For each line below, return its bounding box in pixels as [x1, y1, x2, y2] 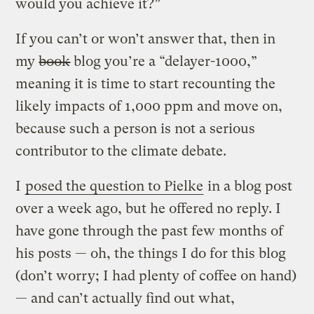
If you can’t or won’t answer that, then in [15, 30, 276, 47]
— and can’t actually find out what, [15, 289, 235, 306]
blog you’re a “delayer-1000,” [70, 53, 258, 69]
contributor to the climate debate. [15, 142, 227, 159]
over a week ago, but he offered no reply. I [15, 200, 282, 217]
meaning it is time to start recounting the [15, 75, 276, 92]
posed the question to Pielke [25, 177, 204, 194]
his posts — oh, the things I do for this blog [15, 245, 287, 261]
